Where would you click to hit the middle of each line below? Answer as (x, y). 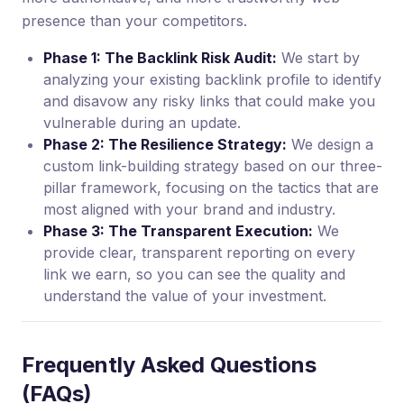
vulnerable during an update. (142, 123)
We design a (330, 145)
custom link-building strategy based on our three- (213, 166)
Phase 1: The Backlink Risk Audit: (160, 58)
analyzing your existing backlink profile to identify (212, 80)
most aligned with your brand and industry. (189, 210)
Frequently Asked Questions (169, 365)
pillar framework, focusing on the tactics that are (211, 188)
